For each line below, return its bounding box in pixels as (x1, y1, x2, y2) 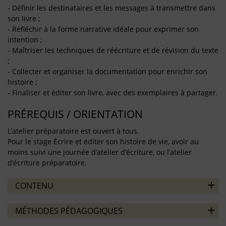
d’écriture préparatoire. (8, 157, 87, 167)
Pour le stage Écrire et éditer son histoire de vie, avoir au (8, 136, 199, 146)
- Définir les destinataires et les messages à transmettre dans (8, 3, 215, 13)
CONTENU (15, 180, 53, 191)
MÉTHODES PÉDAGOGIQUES (15, 205, 123, 216)
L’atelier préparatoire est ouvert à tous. (8, 126, 139, 136)
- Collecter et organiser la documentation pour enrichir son (8, 66, 207, 76)
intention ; (8, 34, 42, 44)
